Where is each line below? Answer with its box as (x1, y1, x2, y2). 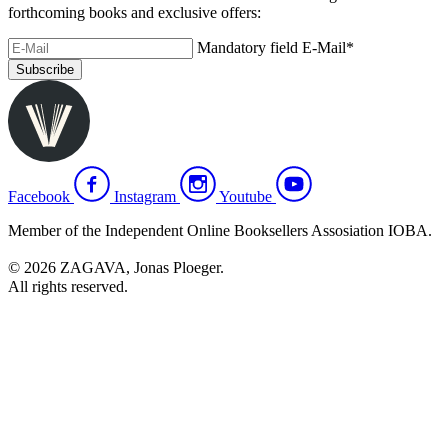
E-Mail (302, 39, 346, 57)
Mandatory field (197, 39, 302, 57)
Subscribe (16, 62, 74, 78)
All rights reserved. (8, 278, 128, 296)
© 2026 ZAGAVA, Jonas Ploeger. (8, 259, 238, 277)
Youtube (219, 188, 272, 206)
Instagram (114, 188, 176, 206)
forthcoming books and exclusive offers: (8, 4, 261, 22)
